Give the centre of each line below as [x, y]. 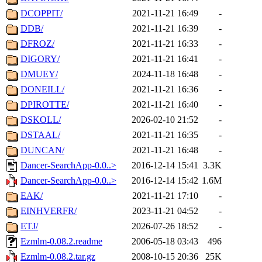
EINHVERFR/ [49, 211]
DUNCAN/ [42, 150]
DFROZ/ [37, 44]
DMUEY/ [39, 74]
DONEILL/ [42, 89]
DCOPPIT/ [42, 13]
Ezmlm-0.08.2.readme [61, 242]
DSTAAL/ [40, 135]
